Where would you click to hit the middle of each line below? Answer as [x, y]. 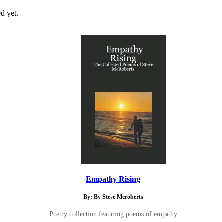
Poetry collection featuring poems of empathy [113, 214]
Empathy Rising [113, 179]
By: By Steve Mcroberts [113, 197]
